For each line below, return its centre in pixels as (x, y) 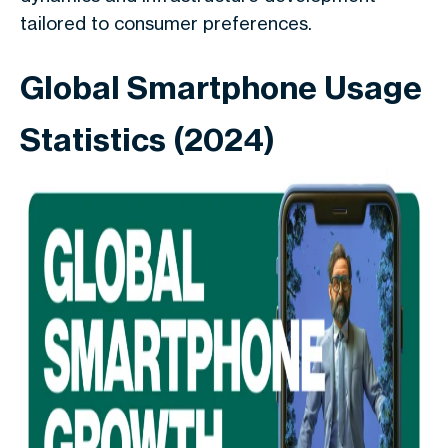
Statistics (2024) (147, 139)
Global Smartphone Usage (221, 87)
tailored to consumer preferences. (166, 23)
